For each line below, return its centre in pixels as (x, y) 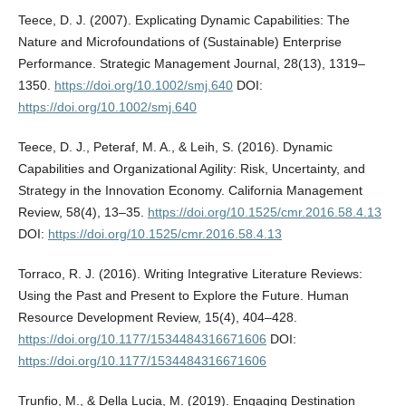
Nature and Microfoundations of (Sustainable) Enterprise (179, 41)
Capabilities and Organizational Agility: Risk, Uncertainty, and (191, 168)
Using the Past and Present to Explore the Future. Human (183, 295)
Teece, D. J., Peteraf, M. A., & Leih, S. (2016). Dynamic (175, 146)
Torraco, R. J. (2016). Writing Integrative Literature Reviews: (190, 273)
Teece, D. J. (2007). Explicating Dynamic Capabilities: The (184, 19)
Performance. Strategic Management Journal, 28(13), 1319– (191, 63)
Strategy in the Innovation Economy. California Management (190, 190)
